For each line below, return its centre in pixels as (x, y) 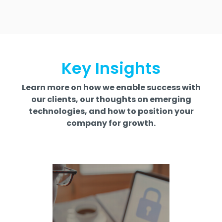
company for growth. (111, 123)
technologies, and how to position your (111, 111)
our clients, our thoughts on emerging (111, 99)
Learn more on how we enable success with (111, 87)
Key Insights (111, 68)
